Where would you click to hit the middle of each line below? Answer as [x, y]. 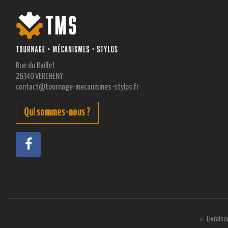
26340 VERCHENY [39, 77]
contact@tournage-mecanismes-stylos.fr [77, 88]
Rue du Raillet [35, 66]
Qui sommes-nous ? [57, 113]
